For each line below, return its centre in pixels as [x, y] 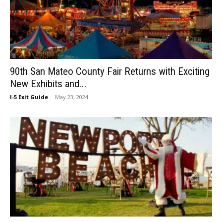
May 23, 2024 [72, 97]
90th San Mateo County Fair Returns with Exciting [110, 71]
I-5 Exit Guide [29, 97]
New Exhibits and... [48, 83]
